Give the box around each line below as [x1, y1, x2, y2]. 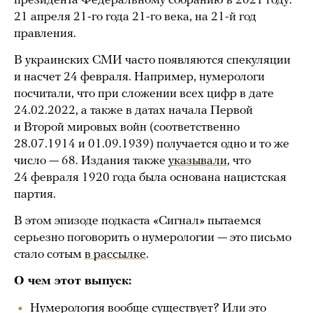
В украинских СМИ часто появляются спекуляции [14, 54, 291, 67]
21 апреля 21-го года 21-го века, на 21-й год [14, 10, 256, 24]
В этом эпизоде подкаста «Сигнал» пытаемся [14, 214, 261, 228]
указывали [168, 154, 227, 168]
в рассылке [85, 248, 146, 261]
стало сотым [14, 248, 85, 261]
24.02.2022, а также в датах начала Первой [14, 104, 253, 117]
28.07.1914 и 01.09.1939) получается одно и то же [14, 138, 289, 151]
